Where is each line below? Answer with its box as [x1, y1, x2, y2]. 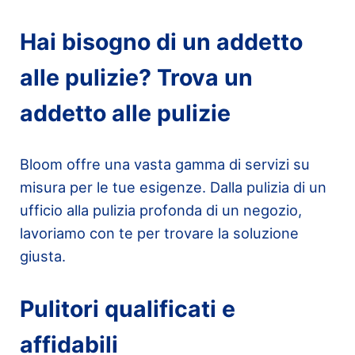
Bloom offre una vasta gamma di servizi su [19, 155, 310, 174]
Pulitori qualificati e [19, 294, 235, 323]
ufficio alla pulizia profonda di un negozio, [19, 201, 302, 219]
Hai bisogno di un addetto [19, 27, 303, 55]
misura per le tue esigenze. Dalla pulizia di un [19, 178, 326, 197]
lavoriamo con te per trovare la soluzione [19, 224, 299, 242]
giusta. [19, 247, 66, 265]
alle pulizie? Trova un [19, 63, 253, 91]
